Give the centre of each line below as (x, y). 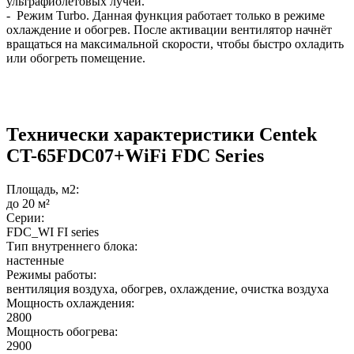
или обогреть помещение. (76, 58)
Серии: (25, 217)
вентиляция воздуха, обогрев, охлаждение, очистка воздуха (168, 288)
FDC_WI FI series (53, 232)
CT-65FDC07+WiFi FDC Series (135, 155)
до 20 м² (28, 203)
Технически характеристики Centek (162, 134)
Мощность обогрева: (62, 331)
